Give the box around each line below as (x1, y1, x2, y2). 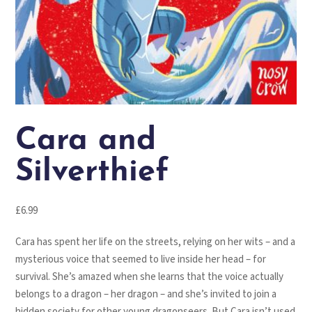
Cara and (15, 125, 157, 157)
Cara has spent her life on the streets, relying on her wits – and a (15, 235, 296, 250)
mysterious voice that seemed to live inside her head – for (15, 252, 267, 267)
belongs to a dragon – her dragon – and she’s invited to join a (15, 287, 277, 302)
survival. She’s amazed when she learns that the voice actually (15, 270, 284, 285)
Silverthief (15, 157, 170, 189)
